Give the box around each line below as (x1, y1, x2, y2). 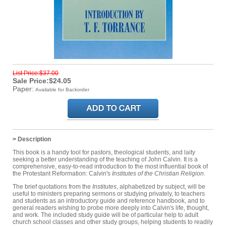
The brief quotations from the (13, 183, 92, 190)
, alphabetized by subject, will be (117, 183, 205, 190)
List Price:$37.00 (13, 69, 59, 77)
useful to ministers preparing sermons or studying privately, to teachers (13, 190, 205, 197)
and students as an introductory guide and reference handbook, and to (13, 197, 205, 204)
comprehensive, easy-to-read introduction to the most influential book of (13, 162, 208, 170)
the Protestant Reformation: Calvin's (13, 169, 112, 177)
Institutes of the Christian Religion (112, 169, 204, 177)
